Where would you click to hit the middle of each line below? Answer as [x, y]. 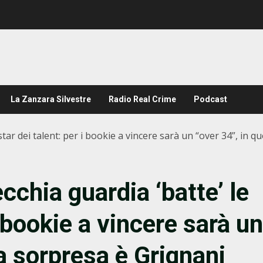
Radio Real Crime [142, 99]
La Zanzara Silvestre [51, 99]
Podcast [210, 99]
